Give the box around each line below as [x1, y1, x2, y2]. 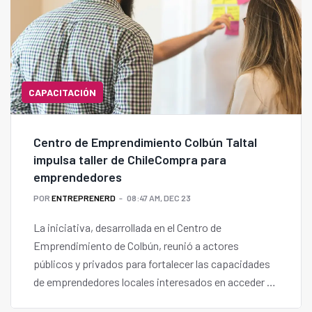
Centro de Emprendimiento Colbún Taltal [33, 134, 257, 150]
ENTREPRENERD [52, 193, 116, 203]
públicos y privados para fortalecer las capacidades [33, 257, 270, 271]
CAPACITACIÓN [29, 86, 96, 99]
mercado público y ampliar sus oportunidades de [33, 293, 257, 307]
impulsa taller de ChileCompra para [33, 152, 226, 168]
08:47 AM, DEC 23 [127, 193, 191, 203]
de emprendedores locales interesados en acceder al [33, 275, 274, 289]
